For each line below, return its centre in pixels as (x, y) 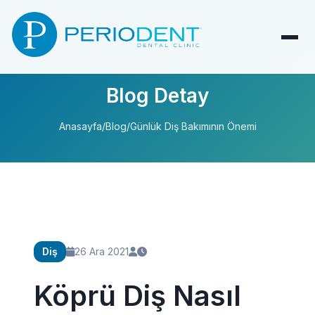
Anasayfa (80, 126)
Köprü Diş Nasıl (137, 296)
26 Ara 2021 (102, 251)
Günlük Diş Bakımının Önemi (193, 126)
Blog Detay (157, 96)
